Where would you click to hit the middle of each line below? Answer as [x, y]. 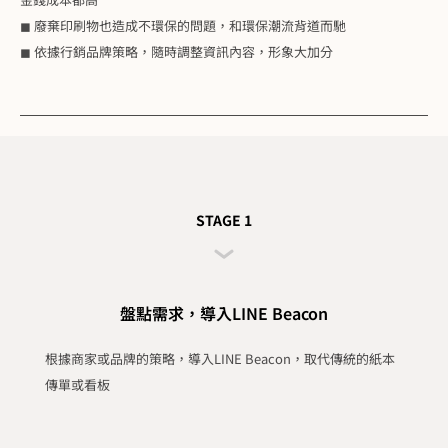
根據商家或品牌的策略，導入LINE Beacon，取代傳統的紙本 [219, 359]
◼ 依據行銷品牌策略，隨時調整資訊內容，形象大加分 [176, 51]
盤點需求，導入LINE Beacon [224, 313]
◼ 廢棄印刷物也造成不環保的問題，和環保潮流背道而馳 [183, 25]
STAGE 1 [224, 220]
